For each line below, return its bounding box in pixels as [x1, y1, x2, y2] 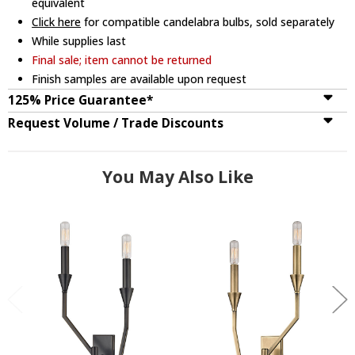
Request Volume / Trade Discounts [8, 114, 223, 132]
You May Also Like [101, 165, 254, 188]
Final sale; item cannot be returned [32, 52, 212, 67]
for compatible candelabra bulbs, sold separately [81, 13, 335, 29]
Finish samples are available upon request [32, 71, 247, 86]
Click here [32, 13, 82, 29]
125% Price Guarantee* [8, 91, 153, 109]
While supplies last [32, 32, 127, 48]
